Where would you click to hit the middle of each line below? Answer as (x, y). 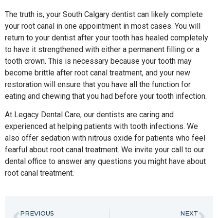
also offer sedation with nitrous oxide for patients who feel (105, 138)
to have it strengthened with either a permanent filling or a (102, 49)
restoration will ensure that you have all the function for (98, 84)
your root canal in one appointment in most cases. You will (103, 26)
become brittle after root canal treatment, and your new (98, 73)
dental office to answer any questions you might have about (105, 162)
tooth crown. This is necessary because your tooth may (98, 61)
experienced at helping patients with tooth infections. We (101, 127)
